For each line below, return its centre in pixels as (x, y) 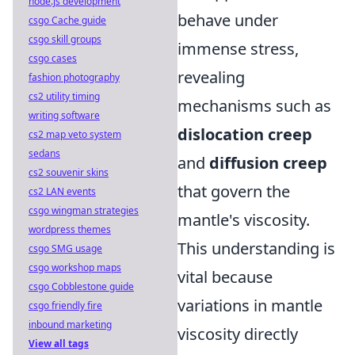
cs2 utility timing (64, 96)
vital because (225, 277)
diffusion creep (268, 163)
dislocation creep (245, 134)
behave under (228, 20)
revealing (211, 77)
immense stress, (238, 49)
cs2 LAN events (62, 191)
